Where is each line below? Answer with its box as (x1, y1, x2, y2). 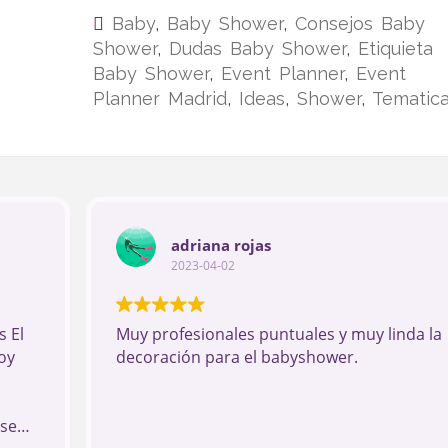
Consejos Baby (294, 13, 425, 34)
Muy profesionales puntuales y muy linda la (115, 323, 442, 345)
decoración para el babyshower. (115, 346, 358, 368)
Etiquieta (357, 38, 433, 59)
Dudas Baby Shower (168, 38, 346, 59)
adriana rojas (170, 234, 271, 255)
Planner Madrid (92, 88, 227, 109)
